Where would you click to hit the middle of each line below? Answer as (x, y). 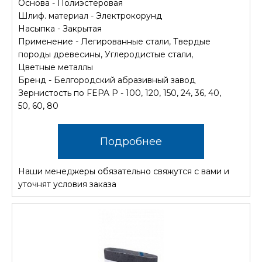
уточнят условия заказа (67, 184)
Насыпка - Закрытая (60, 29)
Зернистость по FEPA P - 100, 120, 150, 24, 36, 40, (120, 93)
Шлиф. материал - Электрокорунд (90, 16)
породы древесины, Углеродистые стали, (106, 54)
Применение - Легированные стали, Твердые (114, 42)
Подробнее (131, 142)
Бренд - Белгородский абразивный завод (107, 80)
